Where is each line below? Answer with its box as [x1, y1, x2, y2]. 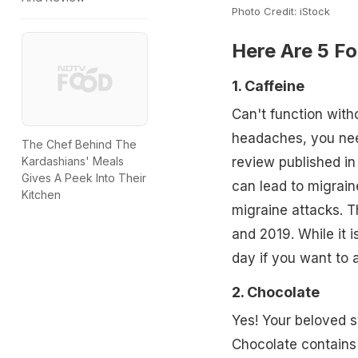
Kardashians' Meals [22, 153, 124, 168]
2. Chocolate [231, 284, 320, 301]
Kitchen [22, 187, 61, 201]
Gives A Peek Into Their [22, 170, 146, 185]
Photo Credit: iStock [231, 5, 330, 18]
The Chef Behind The [22, 137, 137, 151]
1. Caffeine [231, 78, 304, 95]
